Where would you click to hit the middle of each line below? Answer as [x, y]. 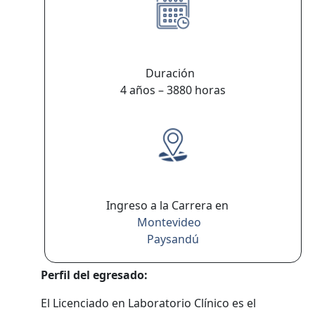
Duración [173, 73]
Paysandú [173, 239]
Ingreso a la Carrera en [173, 205]
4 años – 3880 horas [173, 90]
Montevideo [169, 222]
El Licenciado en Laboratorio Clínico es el [149, 303]
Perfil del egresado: [95, 275]
